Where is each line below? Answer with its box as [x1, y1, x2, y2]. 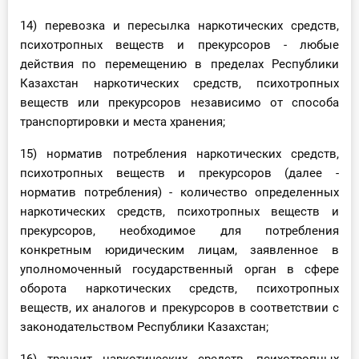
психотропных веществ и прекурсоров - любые [20, 38, 339, 53]
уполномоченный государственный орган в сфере [20, 262, 339, 277]
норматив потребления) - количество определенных [20, 185, 339, 200]
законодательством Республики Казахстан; [20, 320, 268, 335]
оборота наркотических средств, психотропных [20, 281, 339, 296]
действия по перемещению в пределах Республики [20, 57, 339, 72]
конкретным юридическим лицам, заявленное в [20, 243, 339, 258]
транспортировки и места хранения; [20, 115, 225, 130]
